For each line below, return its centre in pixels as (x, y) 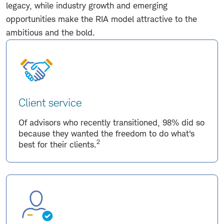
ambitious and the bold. (50, 32)
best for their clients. (57, 144)
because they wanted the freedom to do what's (106, 133)
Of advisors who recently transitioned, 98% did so (111, 122)
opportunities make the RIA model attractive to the (101, 19)
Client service (50, 102)
